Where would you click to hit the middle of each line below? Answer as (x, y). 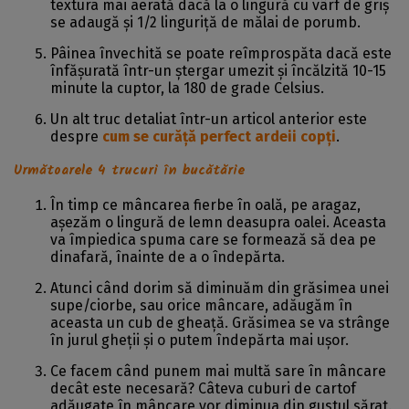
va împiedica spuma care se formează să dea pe (213, 240)
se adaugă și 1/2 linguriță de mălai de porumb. (205, 22)
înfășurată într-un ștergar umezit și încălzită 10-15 (218, 71)
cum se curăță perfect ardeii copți (219, 136)
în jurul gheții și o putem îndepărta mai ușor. (199, 340)
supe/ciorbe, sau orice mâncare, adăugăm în (201, 305)
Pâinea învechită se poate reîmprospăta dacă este (221, 53)
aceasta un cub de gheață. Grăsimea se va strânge (220, 323)
